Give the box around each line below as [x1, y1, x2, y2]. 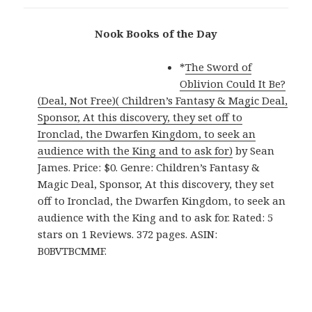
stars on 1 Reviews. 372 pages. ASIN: [38, 227, 218, 242]
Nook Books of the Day [95, 26, 217, 41]
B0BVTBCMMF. [38, 244, 107, 258]
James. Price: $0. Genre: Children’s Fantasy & [38, 160, 260, 175]
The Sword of [185, 60, 252, 75]
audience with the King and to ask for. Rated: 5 [38, 210, 274, 225]
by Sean [233, 143, 275, 158]
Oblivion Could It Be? [180, 77, 286, 91]
